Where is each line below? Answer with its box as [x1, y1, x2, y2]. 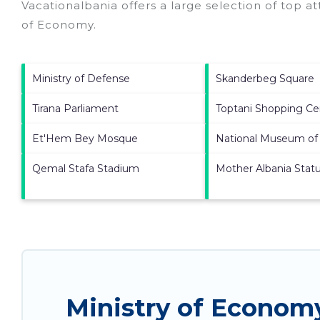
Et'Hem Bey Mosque [32, 131, 138, 145]
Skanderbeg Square [215, 71, 314, 85]
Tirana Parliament [32, 101, 119, 115]
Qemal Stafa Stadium [32, 161, 139, 175]
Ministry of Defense [32, 71, 130, 85]
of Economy [21, 17, 94, 31]
